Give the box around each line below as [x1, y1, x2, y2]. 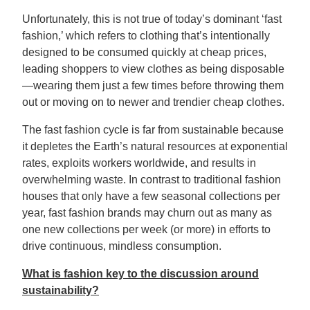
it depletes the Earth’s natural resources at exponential [22, 140, 288, 152]
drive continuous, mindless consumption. [22, 240, 221, 252]
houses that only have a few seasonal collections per [22, 190, 280, 202]
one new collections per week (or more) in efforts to [22, 224, 271, 235]
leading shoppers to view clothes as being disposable [22, 63, 284, 75]
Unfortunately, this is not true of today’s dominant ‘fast [22, 13, 282, 25]
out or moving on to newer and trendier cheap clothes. [22, 96, 284, 108]
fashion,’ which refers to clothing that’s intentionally [22, 30, 270, 42]
